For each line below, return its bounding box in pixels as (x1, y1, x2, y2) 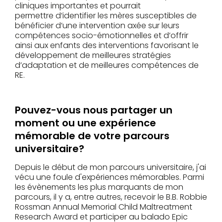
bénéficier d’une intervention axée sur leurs (15, 20, 179, 32)
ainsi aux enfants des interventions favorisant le (15, 40, 199, 52)
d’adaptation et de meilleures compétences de (15, 59, 199, 71)
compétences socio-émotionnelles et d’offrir (15, 30, 188, 42)
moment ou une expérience (15, 116, 156, 130)
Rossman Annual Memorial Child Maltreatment (15, 201, 192, 213)
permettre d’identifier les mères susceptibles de (15, 10, 197, 22)
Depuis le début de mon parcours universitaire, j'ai (15, 162, 206, 173)
